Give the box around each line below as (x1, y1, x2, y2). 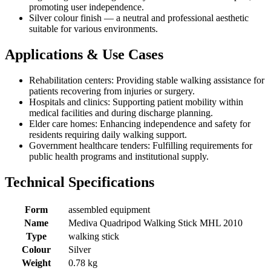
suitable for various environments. (29, 24, 158, 34)
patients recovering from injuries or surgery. (29, 85, 195, 96)
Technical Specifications (5, 174, 154, 190)
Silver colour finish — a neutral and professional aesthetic (29, 13, 249, 24)
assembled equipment (68, 204, 150, 215)
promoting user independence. (29, 2, 144, 13)
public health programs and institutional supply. (29, 151, 209, 162)
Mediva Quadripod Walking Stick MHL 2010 (68, 217, 243, 228)
